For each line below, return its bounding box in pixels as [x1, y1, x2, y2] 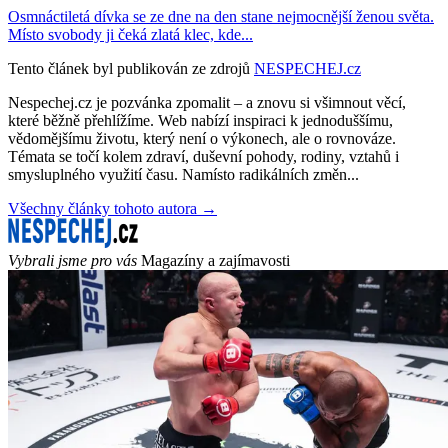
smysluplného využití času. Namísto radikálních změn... [8, 165, 359, 183]
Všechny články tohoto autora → [8, 199, 217, 217]
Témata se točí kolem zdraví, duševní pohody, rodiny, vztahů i [8, 147, 399, 165]
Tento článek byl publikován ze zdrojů [8, 59, 250, 77]
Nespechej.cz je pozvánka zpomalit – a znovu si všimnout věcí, [8, 93, 406, 111]
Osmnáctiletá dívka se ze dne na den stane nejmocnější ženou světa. [8, 7, 434, 25]
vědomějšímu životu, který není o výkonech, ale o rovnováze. [8, 129, 396, 147]
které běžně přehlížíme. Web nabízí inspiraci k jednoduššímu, [8, 111, 393, 129]
